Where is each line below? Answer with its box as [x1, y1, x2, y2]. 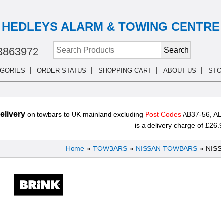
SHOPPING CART [98, 67, 151, 74]
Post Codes [145, 110, 183, 119]
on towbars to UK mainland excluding [25, 110, 145, 119]
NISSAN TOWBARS [136, 145, 197, 153]
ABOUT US [163, 67, 196, 74]
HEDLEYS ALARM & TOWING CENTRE [1, 20, 220, 34]
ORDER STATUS [37, 67, 86, 74]
